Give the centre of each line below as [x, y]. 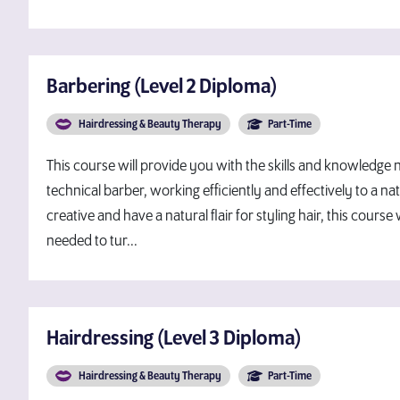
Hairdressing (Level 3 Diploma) [174, 338]
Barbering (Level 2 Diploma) [162, 87]
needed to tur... [92, 241]
